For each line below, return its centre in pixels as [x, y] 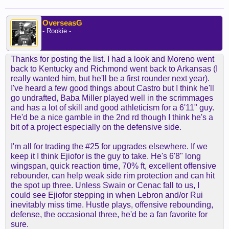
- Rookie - [57, 31]
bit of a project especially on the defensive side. [96, 127]
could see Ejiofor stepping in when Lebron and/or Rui [107, 195]
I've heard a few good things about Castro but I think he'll [112, 88]
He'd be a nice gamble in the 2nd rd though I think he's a [112, 117]
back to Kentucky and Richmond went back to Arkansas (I [114, 69]
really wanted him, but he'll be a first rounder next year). [110, 78]
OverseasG [62, 23]
